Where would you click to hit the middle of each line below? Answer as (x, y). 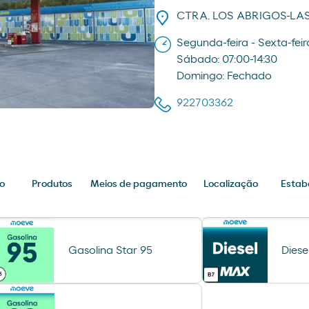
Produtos (52, 185)
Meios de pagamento (138, 185)
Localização (230, 185)
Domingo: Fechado (224, 76)
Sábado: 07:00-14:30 (227, 60)
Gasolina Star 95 (110, 250)
